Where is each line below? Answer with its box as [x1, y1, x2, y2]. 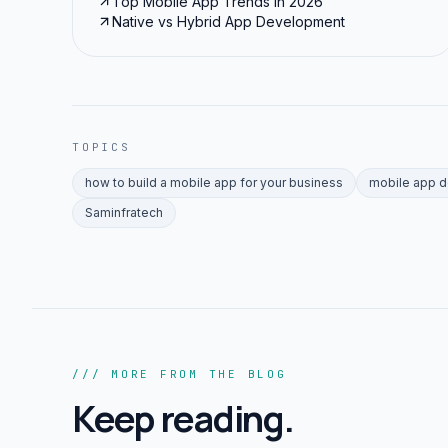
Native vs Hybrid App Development [112, 12, 345, 30]
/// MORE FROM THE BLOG [72, 366, 287, 381]
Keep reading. [72, 393, 294, 443]
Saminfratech [85, 204, 163, 220]
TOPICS [72, 139, 131, 154]
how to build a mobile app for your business [85, 174, 343, 190]
